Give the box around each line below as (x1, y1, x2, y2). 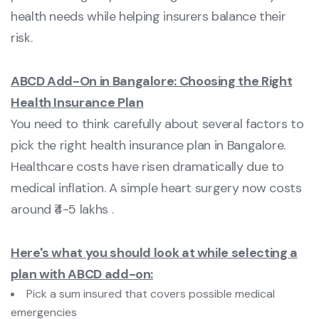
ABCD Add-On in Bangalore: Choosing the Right (11, 73, 293, 90)
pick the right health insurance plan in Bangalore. (11, 137, 286, 155)
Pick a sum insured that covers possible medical (26, 286, 275, 302)
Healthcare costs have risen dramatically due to (11, 158, 285, 176)
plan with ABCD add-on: (11, 266, 154, 283)
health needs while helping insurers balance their (11, 8, 286, 26)
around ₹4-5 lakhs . (11, 201, 114, 219)
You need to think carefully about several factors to (11, 115, 304, 133)
